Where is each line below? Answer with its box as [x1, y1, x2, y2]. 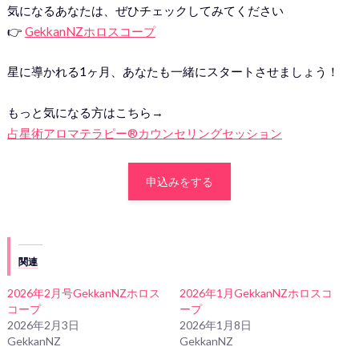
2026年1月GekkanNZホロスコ [179, 286, 333, 301]
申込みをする [145, 174, 213, 188]
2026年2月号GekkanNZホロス [6, 286, 160, 301]
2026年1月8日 [179, 318, 252, 333]
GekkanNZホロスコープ [24, 23, 155, 38]
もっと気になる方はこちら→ [6, 104, 163, 119]
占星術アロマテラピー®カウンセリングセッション [6, 125, 282, 140]
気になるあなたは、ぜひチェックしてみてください [6, 2, 284, 18]
